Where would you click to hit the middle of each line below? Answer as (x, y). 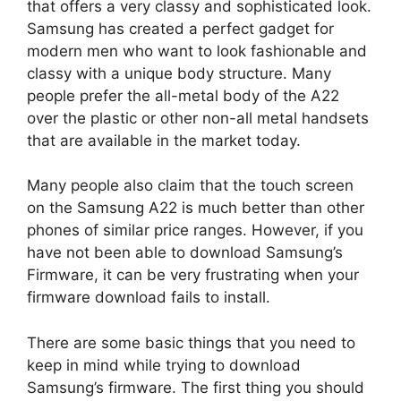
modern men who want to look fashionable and (197, 51)
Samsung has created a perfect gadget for (180, 28)
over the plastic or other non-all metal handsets (198, 118)
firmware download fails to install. (149, 297)
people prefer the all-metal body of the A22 (183, 95)
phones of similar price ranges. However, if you (195, 230)
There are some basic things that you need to (191, 342)
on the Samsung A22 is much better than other (196, 208)
